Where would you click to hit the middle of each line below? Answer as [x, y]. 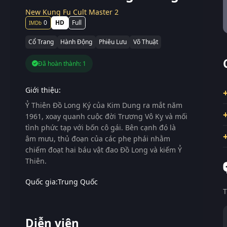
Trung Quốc [78, 181]
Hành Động [77, 42]
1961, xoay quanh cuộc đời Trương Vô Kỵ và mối [106, 116]
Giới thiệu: [43, 90]
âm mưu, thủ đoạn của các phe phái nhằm [98, 138]
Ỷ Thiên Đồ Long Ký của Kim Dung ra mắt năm [104, 105]
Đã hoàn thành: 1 [62, 63]
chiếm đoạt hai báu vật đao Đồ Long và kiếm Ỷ [104, 149]
